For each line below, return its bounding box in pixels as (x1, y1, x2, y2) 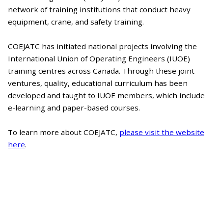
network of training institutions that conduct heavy (8, 4, 191, 14)
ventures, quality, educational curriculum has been (8, 78, 188, 88)
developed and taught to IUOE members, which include (8, 90, 205, 100)
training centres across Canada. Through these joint (8, 65, 194, 76)
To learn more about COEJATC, (8, 127, 119, 137)
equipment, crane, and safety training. (8, 16, 144, 27)
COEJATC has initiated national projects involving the (8, 41, 197, 51)
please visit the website (119, 127, 204, 137)
